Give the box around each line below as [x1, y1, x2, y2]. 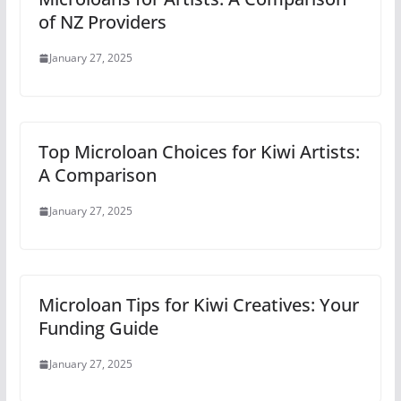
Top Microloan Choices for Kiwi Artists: [38, 140, 360, 164]
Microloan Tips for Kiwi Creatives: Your [38, 293, 359, 317]
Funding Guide [38, 316, 158, 340]
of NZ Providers [38, 10, 166, 34]
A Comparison [38, 163, 157, 187]
